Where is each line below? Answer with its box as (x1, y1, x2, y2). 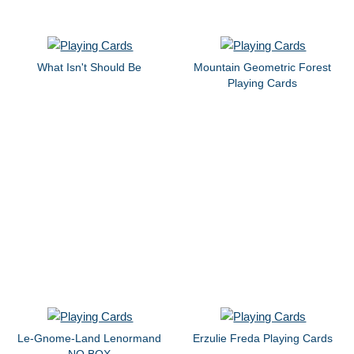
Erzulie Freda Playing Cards (192, 331, 333, 345)
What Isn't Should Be (37, 61, 142, 74)
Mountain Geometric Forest (194, 61, 332, 74)
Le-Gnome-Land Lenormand (17, 331, 162, 345)
